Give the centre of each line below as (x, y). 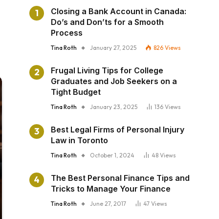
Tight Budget (76, 92)
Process (67, 33)
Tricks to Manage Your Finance (111, 189)
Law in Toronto (79, 141)
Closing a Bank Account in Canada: (119, 11)
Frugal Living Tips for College (107, 71)
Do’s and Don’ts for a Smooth (107, 22)
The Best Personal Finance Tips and (120, 178)
